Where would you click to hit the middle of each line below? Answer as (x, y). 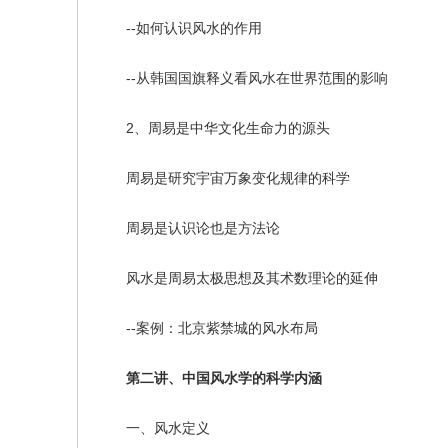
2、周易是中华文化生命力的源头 (214, 128)
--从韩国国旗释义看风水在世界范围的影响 (243, 78)
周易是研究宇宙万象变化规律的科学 (224, 178)
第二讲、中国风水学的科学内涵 (210, 378)
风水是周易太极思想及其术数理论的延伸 (238, 278)
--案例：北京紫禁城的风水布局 (208, 328)
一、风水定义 (154, 428)
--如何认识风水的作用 (180, 28)
